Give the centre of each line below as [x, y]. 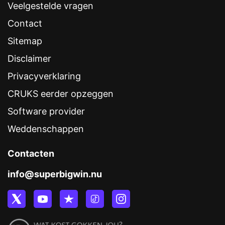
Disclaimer [29, 59]
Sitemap [25, 41]
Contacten [31, 154]
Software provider [46, 111]
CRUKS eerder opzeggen [61, 94]
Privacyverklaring [44, 76]
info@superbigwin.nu [55, 174]
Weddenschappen [46, 129]
